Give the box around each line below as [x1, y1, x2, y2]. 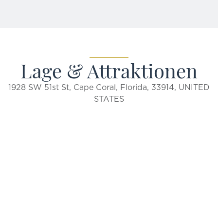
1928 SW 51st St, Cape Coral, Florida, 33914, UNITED [8, 81, 210, 92]
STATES [94, 93, 124, 104]
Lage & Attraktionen [20, 55, 198, 83]
